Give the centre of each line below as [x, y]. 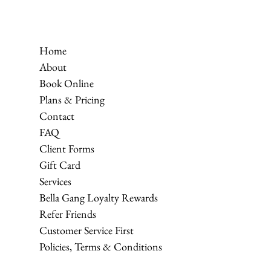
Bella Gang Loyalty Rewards [99, 198]
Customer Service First [87, 230]
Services [55, 181]
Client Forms [67, 149]
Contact [57, 116]
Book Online [67, 83]
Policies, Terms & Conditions [101, 247]
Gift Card [60, 165]
